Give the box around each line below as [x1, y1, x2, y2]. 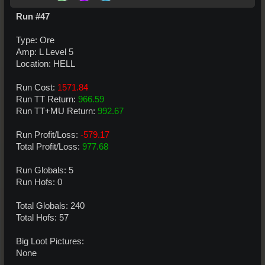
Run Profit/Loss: [16, 130, 80, 140]
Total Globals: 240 [16, 201, 85, 211]
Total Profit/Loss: [16, 141, 82, 151]
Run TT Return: [16, 94, 78, 104]
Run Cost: [16, 82, 57, 92]
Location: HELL [16, 59, 75, 69]
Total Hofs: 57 [16, 212, 69, 222]
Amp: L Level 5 [16, 47, 73, 57]
